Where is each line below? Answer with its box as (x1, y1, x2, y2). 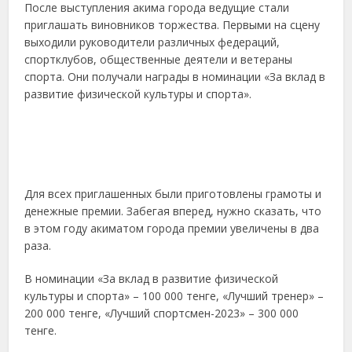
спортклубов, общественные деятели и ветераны (24, 52, 293, 68)
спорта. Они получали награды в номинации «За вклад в (24, 69, 326, 85)
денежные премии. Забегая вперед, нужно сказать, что (24, 203, 322, 218)
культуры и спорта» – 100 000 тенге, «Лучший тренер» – (24, 288, 324, 303)
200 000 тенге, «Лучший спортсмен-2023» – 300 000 (24, 305, 299, 321)
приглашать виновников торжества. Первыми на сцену (24, 17, 321, 33)
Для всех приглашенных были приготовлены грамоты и (24, 185, 322, 201)
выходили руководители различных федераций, (24, 35, 280, 50)
